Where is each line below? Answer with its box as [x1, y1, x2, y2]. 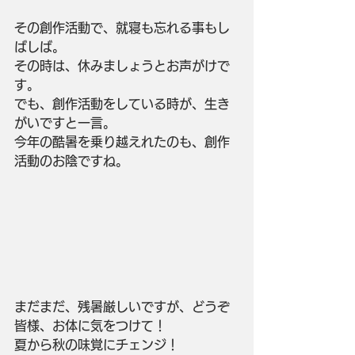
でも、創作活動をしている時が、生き [14, 97, 230, 110]
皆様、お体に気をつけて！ [14, 319, 166, 332]
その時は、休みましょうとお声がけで [14, 59, 230, 72]
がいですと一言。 [14, 116, 116, 129]
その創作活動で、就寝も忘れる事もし [14, 21, 230, 34]
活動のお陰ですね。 [14, 154, 128, 167]
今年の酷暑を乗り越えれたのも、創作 [14, 135, 230, 148]
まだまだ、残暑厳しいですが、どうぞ [14, 300, 230, 313]
